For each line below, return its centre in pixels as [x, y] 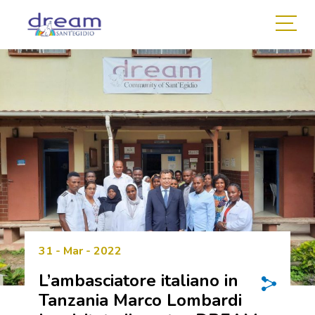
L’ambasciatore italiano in [139, 281]
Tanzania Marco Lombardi [140, 300]
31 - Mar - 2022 [80, 251]
